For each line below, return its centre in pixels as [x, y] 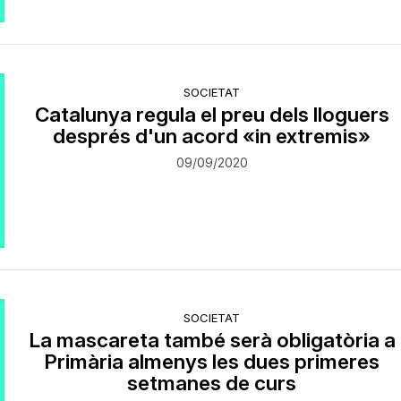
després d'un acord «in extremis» [212, 135]
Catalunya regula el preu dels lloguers [212, 114]
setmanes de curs [212, 383]
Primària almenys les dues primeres [212, 362]
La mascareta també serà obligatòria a [212, 340]
